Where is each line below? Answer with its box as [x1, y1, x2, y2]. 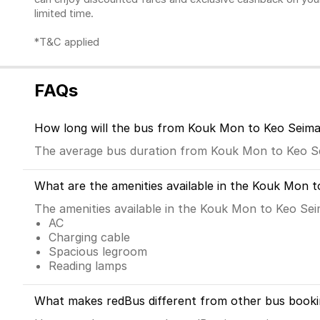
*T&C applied [34, 35, 99, 49]
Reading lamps [49, 258, 127, 273]
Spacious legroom [49, 244, 147, 259]
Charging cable [49, 229, 130, 244]
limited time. [34, 6, 96, 20]
